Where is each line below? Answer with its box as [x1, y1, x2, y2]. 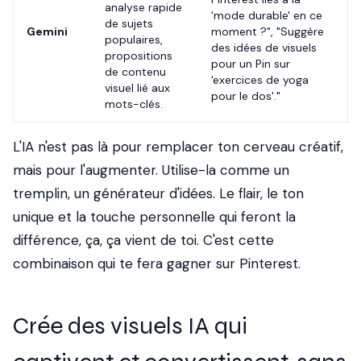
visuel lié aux [105, 81, 170, 95]
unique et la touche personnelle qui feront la [13, 208, 296, 226]
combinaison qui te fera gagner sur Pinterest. [13, 255, 301, 272]
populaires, [105, 32, 163, 47]
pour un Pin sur [211, 56, 290, 71]
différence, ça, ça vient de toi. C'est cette [13, 231, 274, 249]
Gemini [27, 24, 68, 39]
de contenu [105, 64, 166, 79]
